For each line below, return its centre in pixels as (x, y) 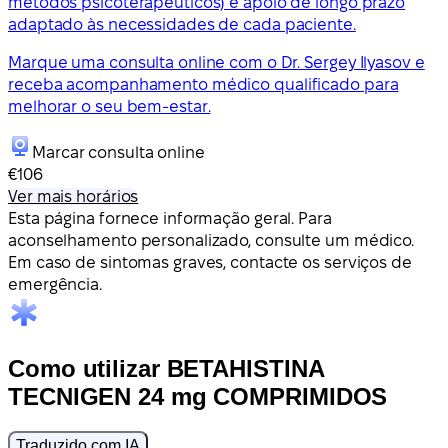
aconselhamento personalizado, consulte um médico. (211, 240)
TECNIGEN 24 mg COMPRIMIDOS (198, 396)
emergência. (55, 284)
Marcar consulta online (118, 152)
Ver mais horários (73, 196)
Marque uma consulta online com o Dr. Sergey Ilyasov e (216, 62)
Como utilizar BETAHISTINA (166, 368)
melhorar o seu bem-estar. (109, 106)
